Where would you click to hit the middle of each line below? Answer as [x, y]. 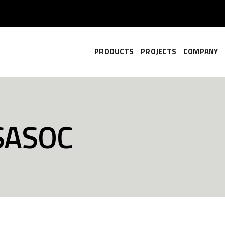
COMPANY [201, 51]
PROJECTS [159, 51]
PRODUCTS [114, 51]
